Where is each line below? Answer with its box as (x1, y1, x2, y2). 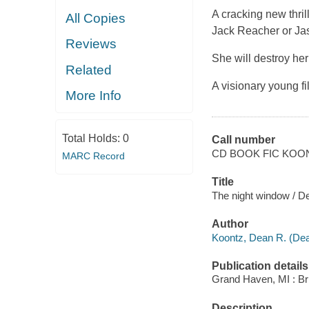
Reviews (66, 37, 117, 52)
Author (211, 218, 248, 230)
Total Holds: (61, 132, 123, 145)
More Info (66, 88, 122, 103)
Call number (211, 134, 275, 146)
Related (66, 62, 112, 77)
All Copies (66, 10, 126, 26)
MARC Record (61, 150, 125, 162)
